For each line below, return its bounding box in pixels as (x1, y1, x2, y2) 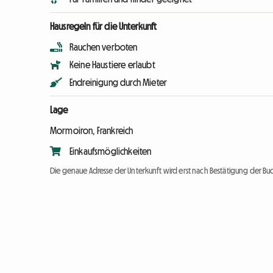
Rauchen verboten (69, 42, 138, 52)
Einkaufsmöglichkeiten (69, 146, 152, 157)
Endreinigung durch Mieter (69, 77, 167, 88)
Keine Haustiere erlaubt (69, 60, 155, 70)
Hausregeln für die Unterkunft (50, 21, 157, 32)
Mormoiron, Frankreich (50, 126, 133, 136)
